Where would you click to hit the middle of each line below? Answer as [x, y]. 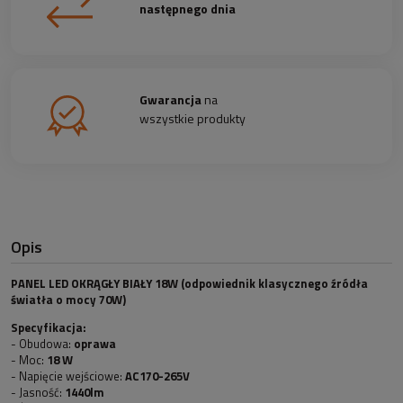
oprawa [96, 344]
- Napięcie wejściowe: [67, 376]
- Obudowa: [42, 344]
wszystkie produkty [193, 118]
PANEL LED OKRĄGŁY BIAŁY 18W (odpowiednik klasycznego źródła [189, 284]
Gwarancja [171, 99]
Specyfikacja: [49, 328]
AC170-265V [156, 376]
